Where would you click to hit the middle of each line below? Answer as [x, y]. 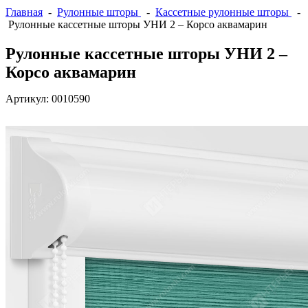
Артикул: [29, 98]
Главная [24, 12]
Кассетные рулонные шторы [223, 12]
